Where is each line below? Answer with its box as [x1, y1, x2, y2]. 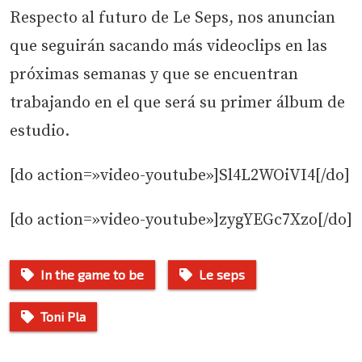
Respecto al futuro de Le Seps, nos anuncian [10, 8, 335, 29]
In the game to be [40, 267, 144, 283]
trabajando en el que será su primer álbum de [10, 93, 345, 114]
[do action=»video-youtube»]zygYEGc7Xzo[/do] [10, 210, 352, 231]
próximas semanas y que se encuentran [10, 65, 298, 86]
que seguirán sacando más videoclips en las [10, 36, 327, 57]
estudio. [10, 121, 69, 142]
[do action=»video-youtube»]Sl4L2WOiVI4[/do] [10, 166, 350, 187]
